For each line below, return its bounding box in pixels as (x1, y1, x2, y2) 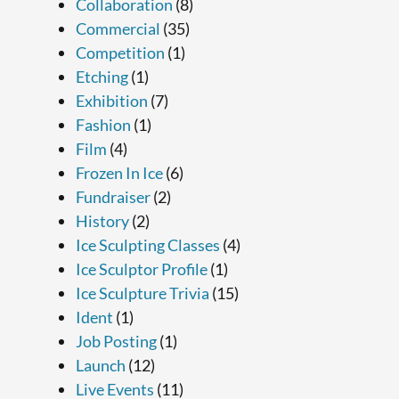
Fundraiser (75, 186, 151, 207)
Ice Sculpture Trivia (75, 282, 209, 303)
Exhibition (75, 90, 148, 110)
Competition (75, 42, 165, 62)
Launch (75, 354, 126, 375)
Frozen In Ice (75, 162, 163, 183)
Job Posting (75, 330, 157, 351)
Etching (75, 66, 128, 86)
